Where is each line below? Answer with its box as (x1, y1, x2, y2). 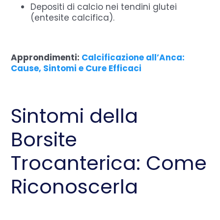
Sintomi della (11, 102, 138, 130)
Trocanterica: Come (11, 149, 207, 177)
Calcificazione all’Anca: (82, 51, 185, 63)
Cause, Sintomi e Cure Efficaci (11, 62, 142, 74)
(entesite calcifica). (30, 11, 115, 24)
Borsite (11, 125, 78, 153)
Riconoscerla (11, 172, 138, 200)
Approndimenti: (11, 51, 82, 63)
